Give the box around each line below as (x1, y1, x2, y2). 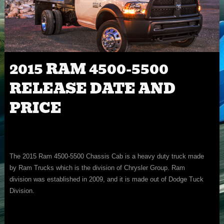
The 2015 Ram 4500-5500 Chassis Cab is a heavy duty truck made (9, 152, 204, 160)
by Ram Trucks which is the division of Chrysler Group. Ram (9, 164, 185, 172)
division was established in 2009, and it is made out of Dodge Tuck (9, 175, 203, 183)
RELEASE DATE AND (9, 77, 175, 100)
